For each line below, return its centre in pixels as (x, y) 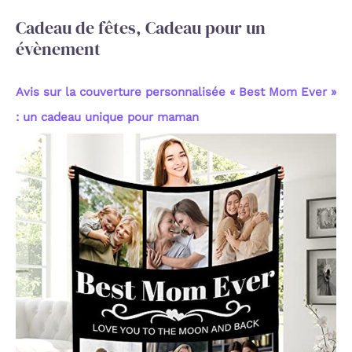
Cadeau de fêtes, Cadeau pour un (141, 28)
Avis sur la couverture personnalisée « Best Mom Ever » (176, 92)
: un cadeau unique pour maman (107, 117)
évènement (58, 49)
